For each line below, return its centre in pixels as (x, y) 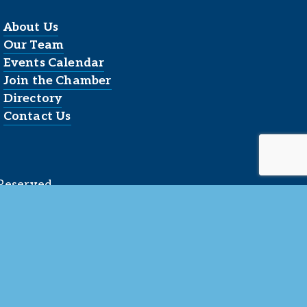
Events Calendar (54, 63)
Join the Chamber (57, 81)
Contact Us (37, 116)
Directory (33, 99)
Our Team (34, 45)
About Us (31, 27)
